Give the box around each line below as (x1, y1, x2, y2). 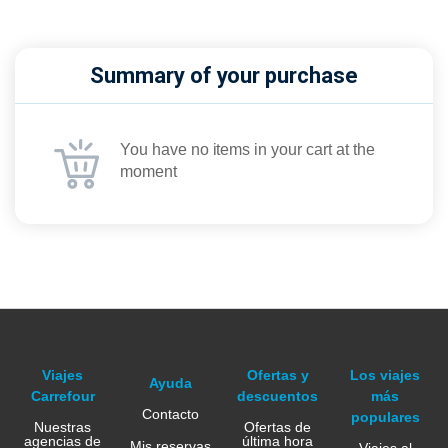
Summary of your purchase (89, 62, 359, 88)
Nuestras (34, 419, 92, 436)
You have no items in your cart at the (120, 140, 375, 158)
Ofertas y (246, 366, 309, 383)
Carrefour (30, 387, 95, 404)
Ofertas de (244, 419, 312, 436)
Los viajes (350, 366, 421, 383)
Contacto (141, 406, 199, 423)
